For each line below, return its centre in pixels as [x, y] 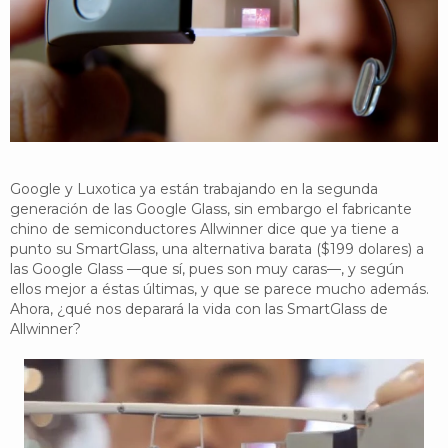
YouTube [55, 27]
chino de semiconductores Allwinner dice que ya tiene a [204, 228]
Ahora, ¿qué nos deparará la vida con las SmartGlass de [199, 308]
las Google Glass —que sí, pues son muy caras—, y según [207, 268]
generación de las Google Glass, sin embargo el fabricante [211, 208]
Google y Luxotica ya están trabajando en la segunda [194, 188]
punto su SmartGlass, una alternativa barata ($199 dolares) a [217, 248]
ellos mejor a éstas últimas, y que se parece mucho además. [219, 288]
